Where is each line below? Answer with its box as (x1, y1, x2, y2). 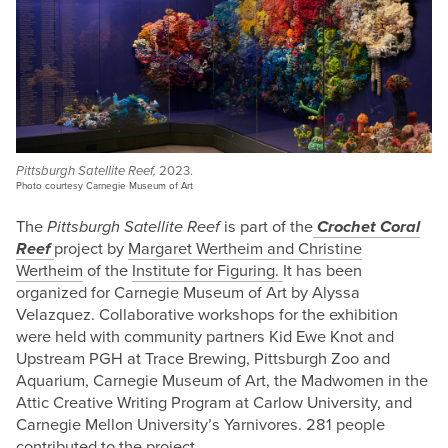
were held (16, 327, 87, 348)
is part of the (220, 217, 314, 238)
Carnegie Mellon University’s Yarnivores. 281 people (16, 415, 386, 436)
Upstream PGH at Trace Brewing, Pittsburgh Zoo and (16, 349, 391, 370)
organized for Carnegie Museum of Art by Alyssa (16, 283, 361, 304)
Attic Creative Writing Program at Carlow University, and (16, 393, 413, 414)
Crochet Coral (317, 217, 421, 238)
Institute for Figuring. (132, 261, 284, 282)
